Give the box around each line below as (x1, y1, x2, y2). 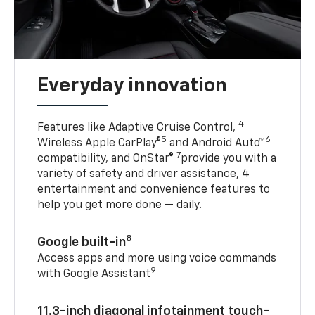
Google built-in (37, 236, 127, 250)
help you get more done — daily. (37, 200, 202, 212)
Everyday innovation (37, 76, 228, 96)
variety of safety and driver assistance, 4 (37, 169, 250, 181)
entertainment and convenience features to (37, 184, 271, 196)
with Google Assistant (37, 269, 151, 281)
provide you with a (181, 153, 277, 165)
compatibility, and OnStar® (37, 153, 177, 165)
